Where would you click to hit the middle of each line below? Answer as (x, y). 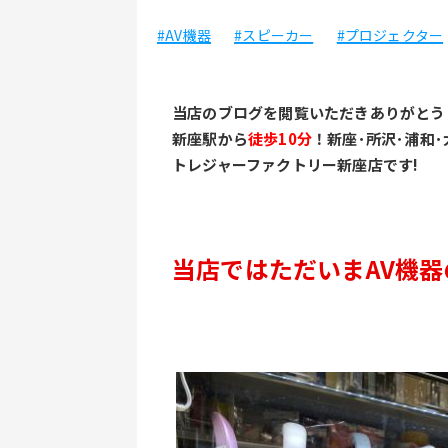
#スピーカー (274, 35)
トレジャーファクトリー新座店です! (295, 164)
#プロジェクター (390, 35)
